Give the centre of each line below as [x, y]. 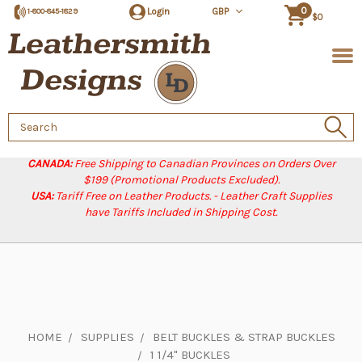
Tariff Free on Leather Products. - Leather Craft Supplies [194, 196]
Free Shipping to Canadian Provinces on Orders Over [204, 164]
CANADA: [51, 164]
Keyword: [32, 138]
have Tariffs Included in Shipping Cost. [181, 212]
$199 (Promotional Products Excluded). [181, 180]
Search [27, 121]
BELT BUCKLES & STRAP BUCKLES [244, 337]
